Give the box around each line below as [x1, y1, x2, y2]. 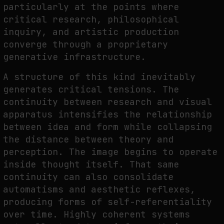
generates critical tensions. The [3, 83, 179, 95]
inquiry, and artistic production [3, 25, 179, 37]
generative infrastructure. [3, 50, 146, 62]
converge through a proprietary [3, 38, 168, 50]
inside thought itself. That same [3, 158, 179, 170]
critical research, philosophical [3, 13, 179, 25]
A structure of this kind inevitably [3, 70, 195, 82]
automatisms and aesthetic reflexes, [3, 183, 195, 195]
